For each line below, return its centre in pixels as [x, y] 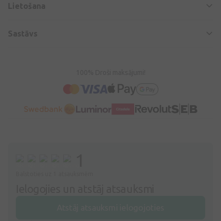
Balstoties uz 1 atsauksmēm [55, 174]
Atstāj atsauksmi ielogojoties [110, 207]
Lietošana [27, 6]
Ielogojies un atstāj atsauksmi [85, 188]
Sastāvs [23, 33]
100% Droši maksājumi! [110, 72]
